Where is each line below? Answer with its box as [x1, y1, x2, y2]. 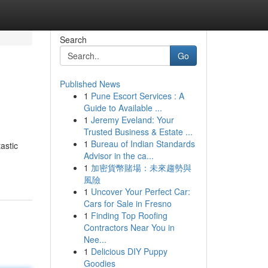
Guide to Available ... [83, 102, 162, 114]
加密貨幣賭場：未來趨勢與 [90, 162, 191, 173]
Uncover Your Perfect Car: [90, 185, 190, 197]
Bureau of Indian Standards [90, 138, 195, 150]
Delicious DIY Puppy [90, 245, 167, 257]
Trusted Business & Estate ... [83, 126, 193, 138]
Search [59, 33, 87, 45]
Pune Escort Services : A [90, 90, 184, 102]
